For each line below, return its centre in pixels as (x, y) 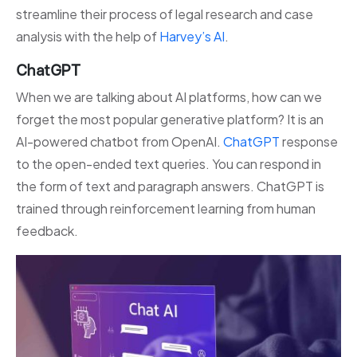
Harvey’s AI (192, 37)
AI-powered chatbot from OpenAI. (120, 142)
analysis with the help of (88, 37)
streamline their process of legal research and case (165, 14)
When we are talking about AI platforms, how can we (169, 97)
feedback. (47, 231)
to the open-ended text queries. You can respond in (169, 164)
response (309, 142)
